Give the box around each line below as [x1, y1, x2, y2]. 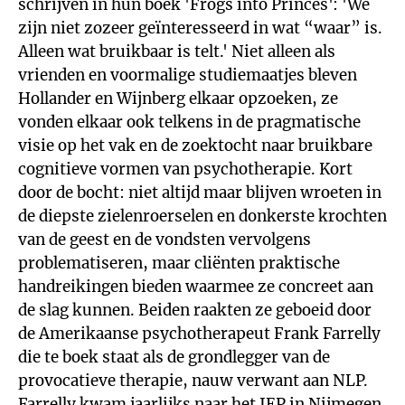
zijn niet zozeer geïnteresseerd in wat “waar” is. [18, 18, 382, 38]
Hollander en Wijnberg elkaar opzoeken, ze [18, 89, 338, 108]
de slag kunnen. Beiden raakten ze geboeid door [18, 300, 372, 320]
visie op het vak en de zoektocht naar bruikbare [18, 136, 372, 155]
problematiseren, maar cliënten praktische [18, 253, 340, 273]
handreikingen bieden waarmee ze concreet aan [18, 277, 373, 297]
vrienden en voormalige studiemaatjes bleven [18, 65, 357, 85]
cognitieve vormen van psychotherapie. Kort [18, 159, 353, 179]
